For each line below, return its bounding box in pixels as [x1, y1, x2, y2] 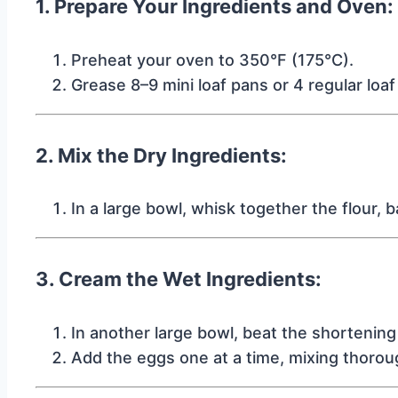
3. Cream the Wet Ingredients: [36, 267, 322, 291]
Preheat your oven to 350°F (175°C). [71, 50, 354, 69]
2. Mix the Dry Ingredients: [36, 143, 287, 167]
